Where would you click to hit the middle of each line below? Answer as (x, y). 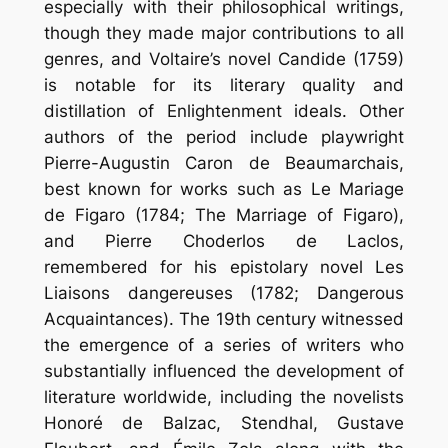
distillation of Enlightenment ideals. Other (224, 110)
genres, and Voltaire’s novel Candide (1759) (224, 58)
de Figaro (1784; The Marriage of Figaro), (224, 214)
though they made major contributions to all (224, 32)
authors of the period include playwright (224, 136)
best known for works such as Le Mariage (224, 188)
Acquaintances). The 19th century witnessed (224, 318)
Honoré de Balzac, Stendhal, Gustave (224, 422)
